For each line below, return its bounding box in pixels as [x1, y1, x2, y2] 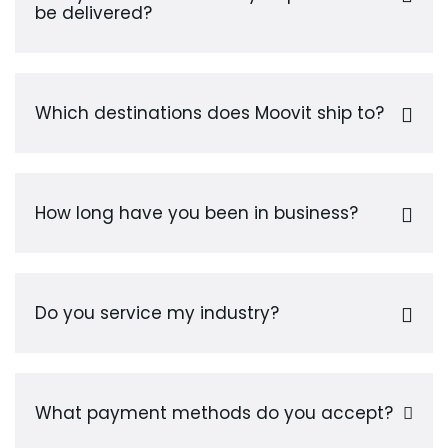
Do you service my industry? [35, 300, 279, 325]
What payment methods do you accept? [35, 400, 393, 425]
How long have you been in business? [35, 200, 358, 225]
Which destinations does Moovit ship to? [35, 100, 384, 125]
